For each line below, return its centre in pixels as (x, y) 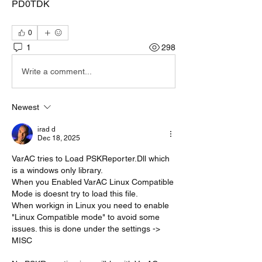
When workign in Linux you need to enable (90, 205)
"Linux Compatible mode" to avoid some (86, 217)
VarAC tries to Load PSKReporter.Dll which (91, 158)
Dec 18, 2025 (59, 138)
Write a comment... (57, 71)
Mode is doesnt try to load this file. (75, 194)
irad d (46, 129)
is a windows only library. (57, 170)
